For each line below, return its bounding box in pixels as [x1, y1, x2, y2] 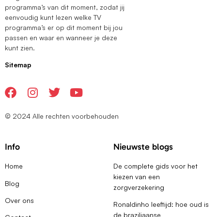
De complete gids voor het [113, 162, 198, 170]
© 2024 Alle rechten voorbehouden [5, 111, 119, 120]
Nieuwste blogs [113, 141, 173, 153]
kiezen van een [113, 172, 160, 181]
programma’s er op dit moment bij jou [5, 23, 123, 32]
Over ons [5, 196, 36, 204]
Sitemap [5, 61, 31, 69]
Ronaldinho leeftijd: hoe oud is [113, 200, 209, 209]
